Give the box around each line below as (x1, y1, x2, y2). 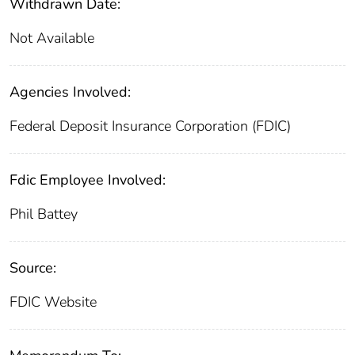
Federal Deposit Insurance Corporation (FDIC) (10, 116, 291, 136)
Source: (10, 258, 56, 278)
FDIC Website (10, 292, 97, 312)
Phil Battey (10, 204, 78, 224)
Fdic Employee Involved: (10, 170, 166, 190)
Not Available (10, 29, 94, 48)
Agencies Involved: (10, 82, 131, 102)
